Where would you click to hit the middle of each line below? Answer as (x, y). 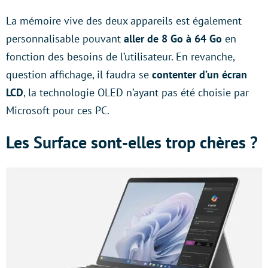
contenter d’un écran (200, 74)
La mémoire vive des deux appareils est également (124, 21)
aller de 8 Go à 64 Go (173, 39)
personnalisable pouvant (65, 39)
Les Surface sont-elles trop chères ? (132, 142)
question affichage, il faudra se (79, 74)
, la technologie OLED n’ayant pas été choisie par (136, 92)
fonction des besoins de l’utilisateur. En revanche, (120, 57)
